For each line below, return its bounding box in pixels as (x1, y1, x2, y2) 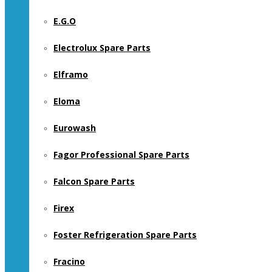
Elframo (53, 69, 88, 80)
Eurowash (53, 122, 96, 134)
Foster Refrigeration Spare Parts (53, 229, 197, 240)
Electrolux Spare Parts (53, 42, 151, 53)
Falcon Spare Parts (53, 175, 135, 187)
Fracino (53, 256, 85, 267)
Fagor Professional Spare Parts (53, 149, 189, 160)
